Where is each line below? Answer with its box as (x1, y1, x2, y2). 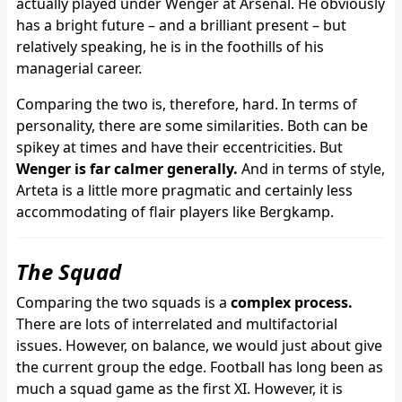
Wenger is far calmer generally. (16, 158, 238, 179)
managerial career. (16, 57, 142, 78)
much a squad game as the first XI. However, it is (16, 378, 343, 398)
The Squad (16, 256, 121, 286)
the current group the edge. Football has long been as (16, 356, 383, 377)
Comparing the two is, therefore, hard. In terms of (16, 93, 357, 114)
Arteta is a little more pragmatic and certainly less (16, 179, 353, 200)
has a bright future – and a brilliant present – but (16, 14, 346, 35)
